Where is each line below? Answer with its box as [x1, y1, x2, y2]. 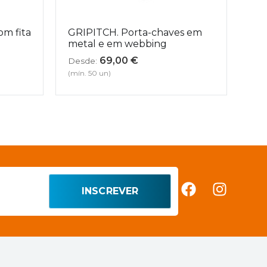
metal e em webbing [68, 38, 167, 49]
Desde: [68, 55, 98, 66]
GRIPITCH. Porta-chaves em [68, 26, 203, 38]
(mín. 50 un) [68, 69, 111, 78]
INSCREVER [81, 185, 139, 197]
